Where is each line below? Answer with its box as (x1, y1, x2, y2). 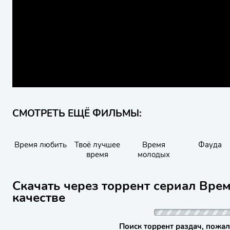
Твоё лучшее (74, 140, 120, 150)
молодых (137, 149, 170, 160)
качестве (12, 189, 65, 206)
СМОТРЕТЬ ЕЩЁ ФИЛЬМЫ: (12, 107, 142, 120)
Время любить (14, 140, 67, 150)
